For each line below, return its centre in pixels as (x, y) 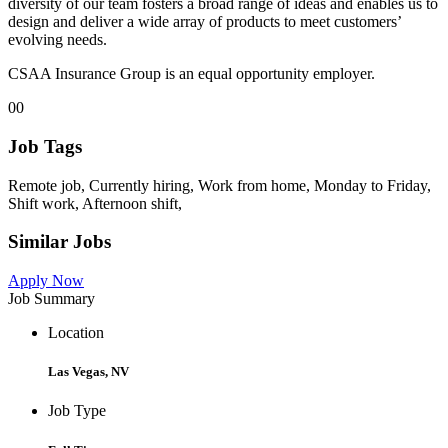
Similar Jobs (59, 242)
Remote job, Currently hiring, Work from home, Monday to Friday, (219, 185)
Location (76, 333)
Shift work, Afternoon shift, (95, 203)
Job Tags (45, 146)
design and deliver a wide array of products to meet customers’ (204, 22)
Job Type (77, 411)
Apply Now (46, 281)
